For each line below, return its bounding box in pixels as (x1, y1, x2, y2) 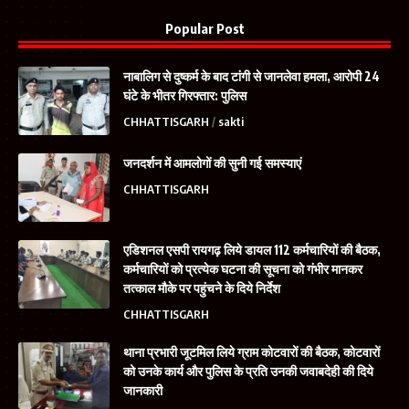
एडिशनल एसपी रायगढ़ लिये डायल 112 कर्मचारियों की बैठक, (123, 241, 381, 257)
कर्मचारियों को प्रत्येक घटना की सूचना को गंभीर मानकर (123, 260, 362, 277)
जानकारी (123, 382, 163, 398)
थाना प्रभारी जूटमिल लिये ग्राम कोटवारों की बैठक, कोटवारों (123, 343, 380, 360)
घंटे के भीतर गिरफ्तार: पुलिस (123, 87, 246, 103)
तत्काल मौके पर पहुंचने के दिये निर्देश (123, 279, 280, 296)
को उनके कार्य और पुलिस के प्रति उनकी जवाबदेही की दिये (123, 362, 373, 379)
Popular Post (164, 19, 245, 37)
